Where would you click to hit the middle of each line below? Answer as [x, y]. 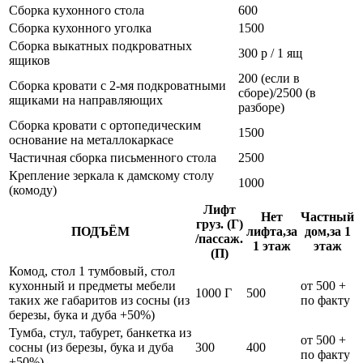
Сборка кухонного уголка [80, 28]
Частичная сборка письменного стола [113, 157]
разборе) [261, 107]
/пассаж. [219, 238]
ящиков [30, 60]
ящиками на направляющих [86, 100]
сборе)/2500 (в [277, 92]
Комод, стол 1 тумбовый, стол [92, 271]
